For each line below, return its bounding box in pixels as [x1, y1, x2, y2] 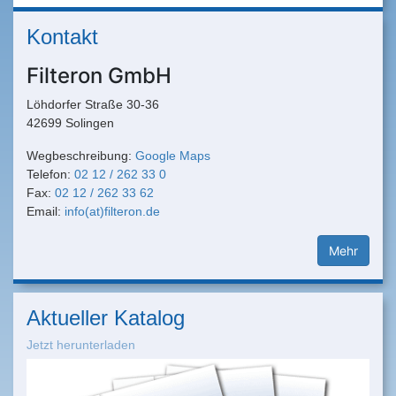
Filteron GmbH [27, 63, 171, 89]
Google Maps [135, 148, 210, 164]
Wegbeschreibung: [27, 148, 135, 164]
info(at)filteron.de [65, 204, 160, 219]
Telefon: [27, 167, 74, 182]
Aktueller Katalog [27, 306, 185, 331]
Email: [27, 204, 65, 219]
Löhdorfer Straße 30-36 [27, 97, 159, 112]
